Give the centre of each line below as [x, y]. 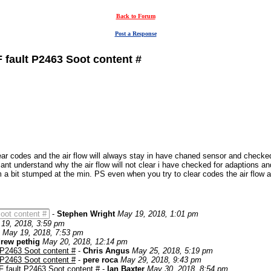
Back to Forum [135, 16]
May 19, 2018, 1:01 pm [158, 214]
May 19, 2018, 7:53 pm [43, 233]
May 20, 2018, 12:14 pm [85, 242]
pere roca [100, 260]
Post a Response [135, 34]
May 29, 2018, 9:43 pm [161, 260]
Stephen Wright [86, 214]
